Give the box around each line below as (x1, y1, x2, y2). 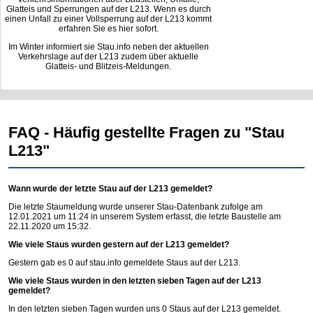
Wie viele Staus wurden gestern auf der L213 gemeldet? (8, 239, 229, 249)
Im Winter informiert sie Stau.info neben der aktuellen (8, 42, 209, 52)
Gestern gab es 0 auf (8, 257, 89, 268)
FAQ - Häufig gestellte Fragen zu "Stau (8, 123, 284, 141)
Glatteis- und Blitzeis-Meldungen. (45, 61, 172, 71)
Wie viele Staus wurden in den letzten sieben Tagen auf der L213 (8, 275, 261, 286)
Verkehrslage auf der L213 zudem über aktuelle (18, 52, 199, 61)
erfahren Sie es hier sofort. (58, 24, 159, 34)
